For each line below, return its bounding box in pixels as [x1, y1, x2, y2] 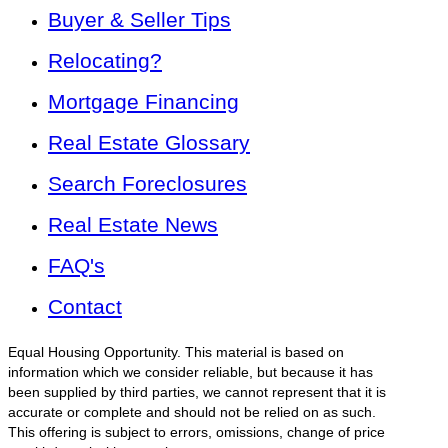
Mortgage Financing [48, 90, 239, 114]
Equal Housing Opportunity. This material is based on [8, 345, 344, 361]
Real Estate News [48, 213, 218, 237]
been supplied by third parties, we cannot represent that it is [8, 385, 386, 401]
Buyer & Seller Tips [48, 8, 231, 32]
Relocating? [48, 49, 162, 73]
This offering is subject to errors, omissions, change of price [8, 425, 385, 441]
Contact [48, 295, 122, 319]
